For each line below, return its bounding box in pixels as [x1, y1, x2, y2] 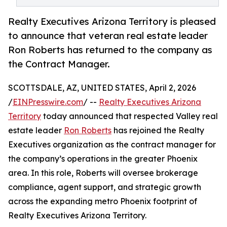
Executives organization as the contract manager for [8, 139, 216, 150]
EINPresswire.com [13, 97, 83, 107]
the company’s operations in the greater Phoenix [8, 154, 198, 164]
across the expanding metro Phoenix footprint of [8, 196, 197, 207]
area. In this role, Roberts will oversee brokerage [8, 168, 198, 178]
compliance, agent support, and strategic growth [8, 182, 201, 193]
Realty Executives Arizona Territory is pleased [8, 16, 216, 27]
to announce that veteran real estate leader [8, 30, 208, 42]
